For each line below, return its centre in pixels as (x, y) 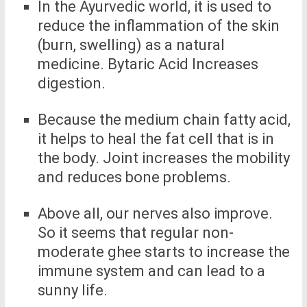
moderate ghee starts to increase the (163, 252)
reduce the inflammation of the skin (158, 26)
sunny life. (72, 291)
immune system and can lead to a (151, 271)
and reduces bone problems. (134, 177)
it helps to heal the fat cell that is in (156, 139)
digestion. (71, 84)
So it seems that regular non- (135, 233)
